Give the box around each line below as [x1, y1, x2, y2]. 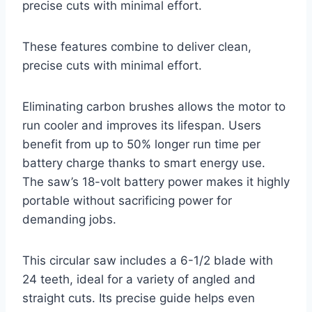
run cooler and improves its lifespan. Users [22, 118, 261, 133]
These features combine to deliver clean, [22, 40, 251, 54]
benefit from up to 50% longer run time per [22, 137, 260, 152]
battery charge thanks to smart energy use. [22, 156, 265, 171]
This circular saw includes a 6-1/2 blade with [22, 253, 273, 268]
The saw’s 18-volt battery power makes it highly [22, 175, 290, 189]
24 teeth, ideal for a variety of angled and [22, 272, 256, 287]
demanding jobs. [22, 212, 116, 227]
